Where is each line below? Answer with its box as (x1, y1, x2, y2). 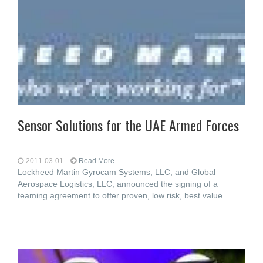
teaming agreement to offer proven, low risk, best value (18, 191, 222, 200)
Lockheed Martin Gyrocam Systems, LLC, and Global (18, 167, 215, 177)
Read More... (79, 157, 120, 165)
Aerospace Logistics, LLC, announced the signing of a (18, 179, 218, 188)
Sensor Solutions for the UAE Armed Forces (18, 114, 239, 136)
